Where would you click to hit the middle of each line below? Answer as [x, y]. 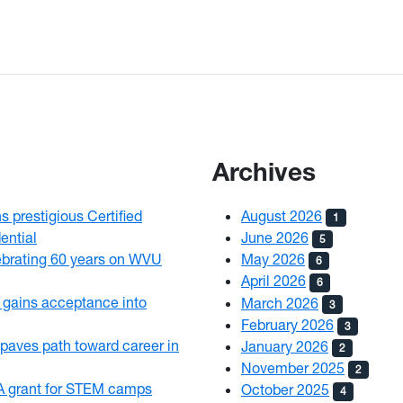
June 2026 [275, 237]
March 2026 [280, 302]
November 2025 [293, 368]
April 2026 [273, 281]
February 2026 [287, 324]
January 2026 [285, 346]
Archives [264, 175]
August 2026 [282, 215]
